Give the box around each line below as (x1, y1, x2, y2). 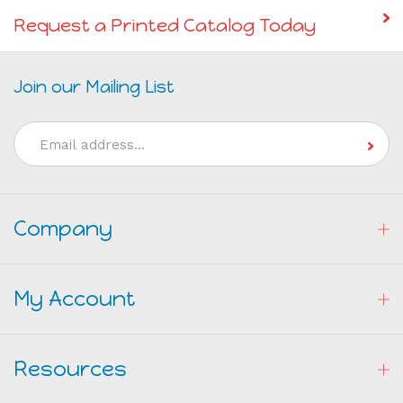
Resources (13, 356, 127, 382)
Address (13, 141, 71, 158)
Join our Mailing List (13, 76, 175, 98)
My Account (13, 286, 135, 312)
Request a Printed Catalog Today (13, 14, 316, 37)
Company (13, 216, 112, 242)
